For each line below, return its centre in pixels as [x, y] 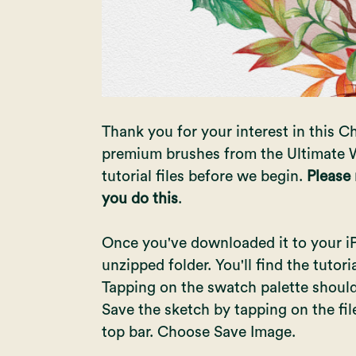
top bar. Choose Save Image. [198, 332]
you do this [139, 198]
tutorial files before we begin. [204, 176]
